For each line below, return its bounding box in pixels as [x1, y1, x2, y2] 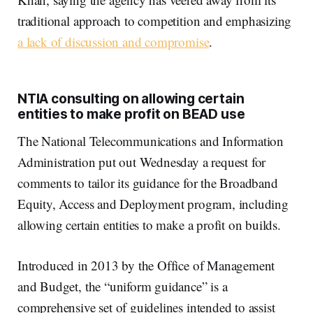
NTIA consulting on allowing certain [17, 91, 245, 108]
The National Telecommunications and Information [17, 132, 284, 150]
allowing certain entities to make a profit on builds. [17, 216, 281, 234]
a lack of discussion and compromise [17, 33, 210, 51]
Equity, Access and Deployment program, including [17, 195, 289, 213]
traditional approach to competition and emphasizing [17, 12, 292, 30]
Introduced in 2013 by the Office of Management [17, 256, 275, 275]
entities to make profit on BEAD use [17, 106, 245, 123]
